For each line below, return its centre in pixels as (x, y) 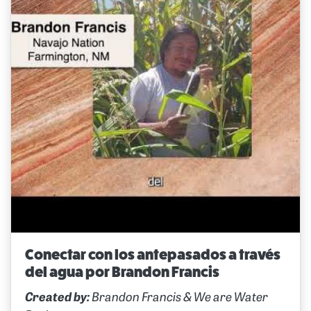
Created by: (57, 298)
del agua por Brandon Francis (122, 272)
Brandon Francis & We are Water (179, 298)
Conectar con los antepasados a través (153, 254)
